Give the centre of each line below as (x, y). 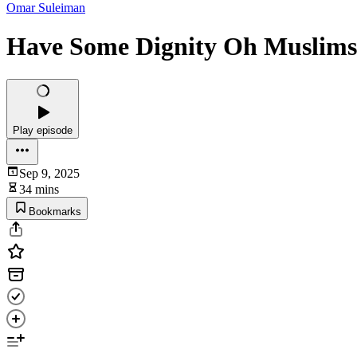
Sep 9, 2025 (49, 173)
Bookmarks (55, 211)
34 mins (39, 189)
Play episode (43, 130)
